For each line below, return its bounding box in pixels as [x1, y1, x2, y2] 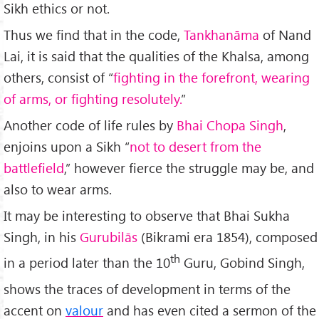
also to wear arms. [4, 179, 112, 198]
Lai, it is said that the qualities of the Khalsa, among [4, 46, 309, 65]
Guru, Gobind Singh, [180, 253, 305, 271]
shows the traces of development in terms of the [4, 279, 291, 298]
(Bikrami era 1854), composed [137, 227, 318, 246]
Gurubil [80, 227, 125, 246]
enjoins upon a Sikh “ [4, 137, 130, 155]
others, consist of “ [4, 68, 113, 86]
